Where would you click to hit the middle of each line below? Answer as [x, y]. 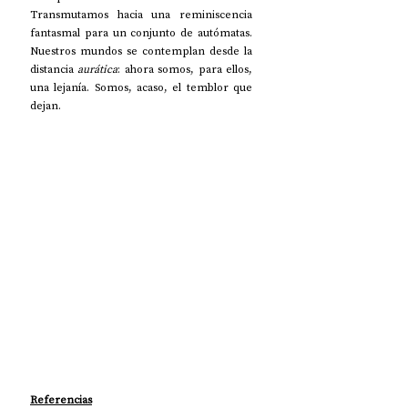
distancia [54, 70]
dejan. [51, 106]
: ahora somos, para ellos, [185, 70]
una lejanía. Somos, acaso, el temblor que [141, 88]
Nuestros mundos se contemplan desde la [141, 51]
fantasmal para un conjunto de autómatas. [141, 33]
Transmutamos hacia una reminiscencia [141, 15]
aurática [98, 70]
